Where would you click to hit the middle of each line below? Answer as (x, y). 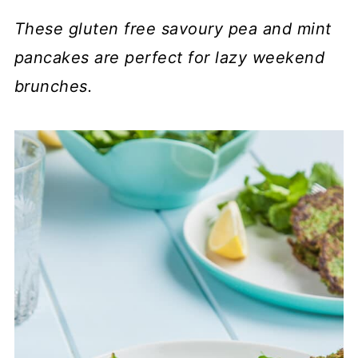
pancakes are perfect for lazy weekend (169, 58)
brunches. (54, 86)
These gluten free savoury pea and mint (173, 29)
